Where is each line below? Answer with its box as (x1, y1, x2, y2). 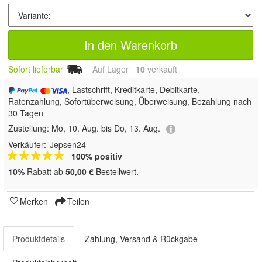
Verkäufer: (8, 138, 46, 150)
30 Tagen (8, 107, 43, 119)
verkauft (145, 63, 177, 75)
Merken (20, 195, 48, 207)
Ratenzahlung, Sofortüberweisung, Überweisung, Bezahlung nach (8, 95, 251, 108)
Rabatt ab (25, 165, 65, 177)
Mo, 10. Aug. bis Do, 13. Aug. (51, 122, 160, 135)
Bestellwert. (94, 165, 139, 177)
